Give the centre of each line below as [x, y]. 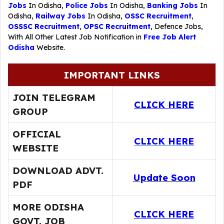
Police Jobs [87, 5]
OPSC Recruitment [117, 26]
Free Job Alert [170, 37]
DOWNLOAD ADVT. [58, 170]
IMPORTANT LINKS [112, 75]
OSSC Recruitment [158, 16]
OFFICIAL [37, 134]
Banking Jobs [172, 5]
